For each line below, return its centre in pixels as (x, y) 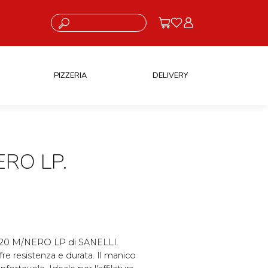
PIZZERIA (70, 75)
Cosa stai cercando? (82, 18)
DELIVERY (170, 75)
